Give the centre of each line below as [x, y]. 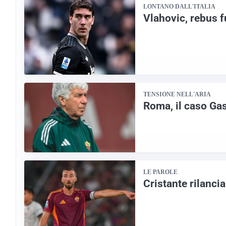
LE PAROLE [160, 172]
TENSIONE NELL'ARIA [177, 95]
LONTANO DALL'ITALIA [179, 6]
